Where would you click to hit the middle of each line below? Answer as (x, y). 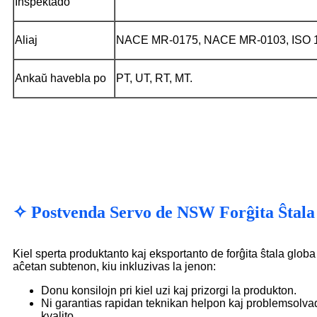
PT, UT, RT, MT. (154, 78)
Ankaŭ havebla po (60, 78)
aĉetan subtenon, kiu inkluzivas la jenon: (114, 267)
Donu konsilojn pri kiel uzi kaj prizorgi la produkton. (169, 291)
